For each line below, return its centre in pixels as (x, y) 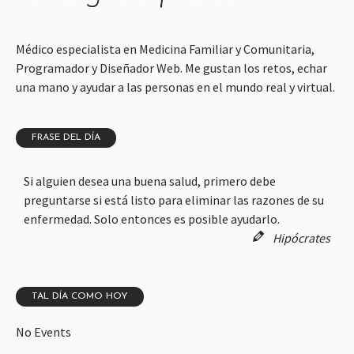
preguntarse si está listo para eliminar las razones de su (174, 200)
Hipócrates (301, 238)
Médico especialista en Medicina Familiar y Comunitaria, (165, 49)
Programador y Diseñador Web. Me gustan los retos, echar (171, 68)
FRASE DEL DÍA (66, 138)
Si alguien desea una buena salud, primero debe (150, 181)
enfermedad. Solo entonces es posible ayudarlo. (152, 219)
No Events (43, 332)
